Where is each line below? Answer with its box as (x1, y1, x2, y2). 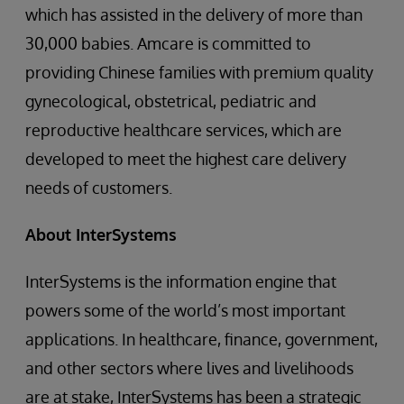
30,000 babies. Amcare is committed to (25, 33, 311, 53)
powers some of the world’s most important (25, 300, 345, 320)
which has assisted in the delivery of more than (25, 5, 363, 24)
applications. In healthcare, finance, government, (25, 329, 378, 349)
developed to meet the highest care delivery (25, 149, 346, 169)
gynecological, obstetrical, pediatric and (25, 91, 317, 111)
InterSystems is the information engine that (25, 271, 336, 291)
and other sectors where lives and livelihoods (25, 358, 353, 378)
